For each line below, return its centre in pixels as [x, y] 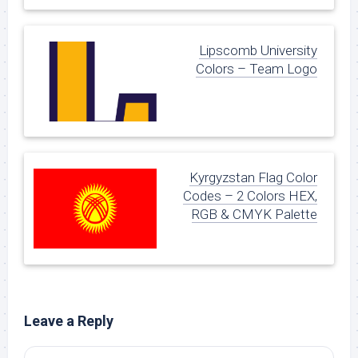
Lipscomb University [258, 50]
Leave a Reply [69, 320]
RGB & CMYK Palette [255, 215]
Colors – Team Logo [257, 69]
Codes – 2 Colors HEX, [250, 196]
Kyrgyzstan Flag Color [253, 178]
